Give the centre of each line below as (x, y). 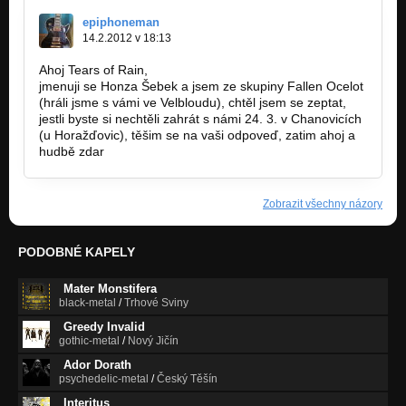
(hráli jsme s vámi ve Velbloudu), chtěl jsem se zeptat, (193, 102)
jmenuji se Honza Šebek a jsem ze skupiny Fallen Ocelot (201, 86)
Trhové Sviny (156, 302)
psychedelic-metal (104, 378)
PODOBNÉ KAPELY (77, 251)
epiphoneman (121, 22)
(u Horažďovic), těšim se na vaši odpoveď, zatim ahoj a (197, 135)
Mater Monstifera (110, 288)
